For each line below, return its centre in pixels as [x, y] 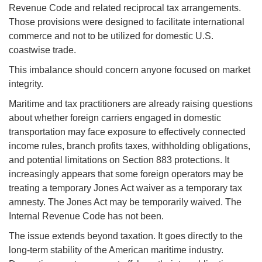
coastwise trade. [42, 50]
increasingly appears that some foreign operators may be [126, 174]
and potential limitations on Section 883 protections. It [119, 160]
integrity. [26, 84]
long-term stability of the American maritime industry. [116, 250]
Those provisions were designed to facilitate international [127, 22]
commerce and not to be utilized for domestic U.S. [111, 36]
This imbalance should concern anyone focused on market [130, 70]
